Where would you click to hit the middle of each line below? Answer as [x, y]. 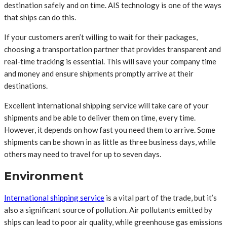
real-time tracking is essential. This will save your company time [110, 62]
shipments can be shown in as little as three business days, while [110, 142]
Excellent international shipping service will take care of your [106, 106]
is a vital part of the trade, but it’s [161, 197]
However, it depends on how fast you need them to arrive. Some [110, 130]
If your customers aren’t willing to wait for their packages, [101, 37]
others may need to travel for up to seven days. [83, 154]
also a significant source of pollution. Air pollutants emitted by [108, 210]
